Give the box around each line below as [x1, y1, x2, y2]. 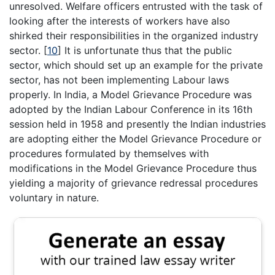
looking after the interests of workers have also [9, 14, 230, 27]
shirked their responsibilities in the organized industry [9, 29, 258, 42]
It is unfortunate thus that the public [61, 44, 232, 56]
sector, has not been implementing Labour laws [9, 73, 229, 86]
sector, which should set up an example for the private [9, 58, 263, 71]
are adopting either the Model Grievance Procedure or [9, 132, 261, 145]
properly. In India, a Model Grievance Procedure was [9, 88, 252, 101]
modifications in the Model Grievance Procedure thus [9, 161, 257, 174]
